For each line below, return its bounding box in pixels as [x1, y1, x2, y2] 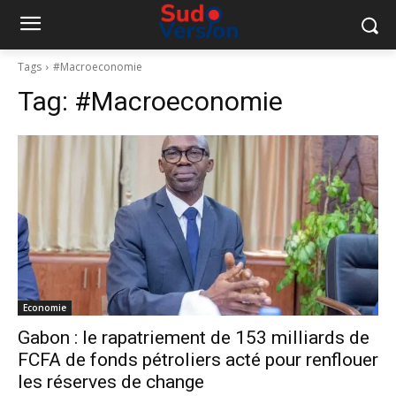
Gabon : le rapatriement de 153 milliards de [18, 327, 369, 348]
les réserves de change [18, 371, 204, 392]
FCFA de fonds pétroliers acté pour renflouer [18, 349, 378, 370]
